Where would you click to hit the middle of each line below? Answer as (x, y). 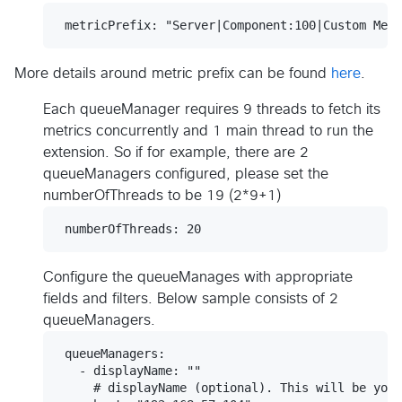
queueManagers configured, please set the (186, 175)
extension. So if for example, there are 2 (176, 153)
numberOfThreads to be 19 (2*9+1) (162, 196)
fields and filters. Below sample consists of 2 (191, 299)
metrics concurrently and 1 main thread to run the (208, 131)
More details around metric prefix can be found (173, 74)
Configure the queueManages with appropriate (198, 278)
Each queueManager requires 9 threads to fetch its (212, 110)
